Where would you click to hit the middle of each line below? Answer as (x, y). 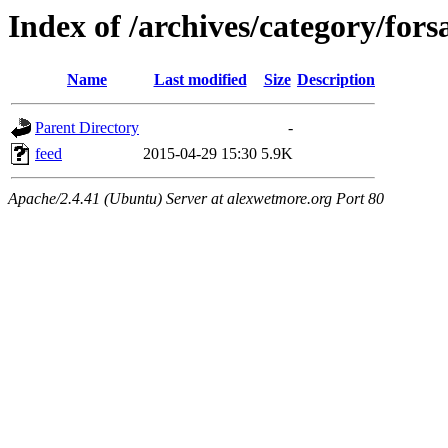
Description (336, 80)
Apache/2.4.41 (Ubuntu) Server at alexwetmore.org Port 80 (196, 199)
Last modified (200, 80)
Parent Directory (87, 128)
